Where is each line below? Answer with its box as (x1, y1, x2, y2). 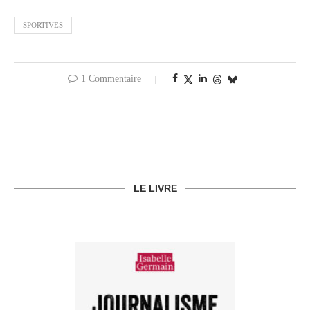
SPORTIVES (23, 21, 63, 30)
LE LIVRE (133, 183, 177, 194)
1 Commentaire (80, 73, 141, 84)
